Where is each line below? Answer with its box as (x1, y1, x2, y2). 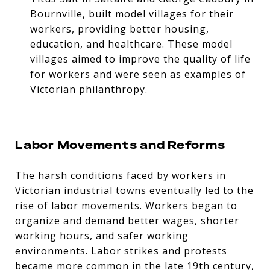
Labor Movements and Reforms (15, 137, 225, 152)
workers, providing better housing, (30, 22, 209, 36)
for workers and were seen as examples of (30, 67, 246, 81)
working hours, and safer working (15, 228, 189, 242)
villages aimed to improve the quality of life (30, 52, 251, 66)
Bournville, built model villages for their (30, 7, 234, 20)
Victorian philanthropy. (30, 82, 148, 96)
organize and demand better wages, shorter (15, 213, 239, 227)
